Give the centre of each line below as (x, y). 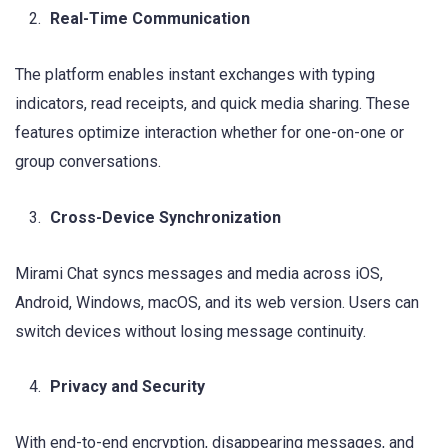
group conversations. (88, 162)
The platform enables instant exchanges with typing (195, 75)
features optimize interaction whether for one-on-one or (209, 133)
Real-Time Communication (150, 19)
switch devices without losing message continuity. (190, 331)
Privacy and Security (127, 386)
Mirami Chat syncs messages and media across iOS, (199, 273)
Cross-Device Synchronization (165, 217)
